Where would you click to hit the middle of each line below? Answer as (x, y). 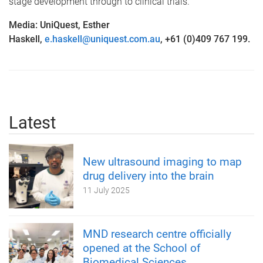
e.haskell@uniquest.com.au (102, 39)
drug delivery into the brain (148, 176)
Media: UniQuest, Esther (59, 25)
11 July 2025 (106, 190)
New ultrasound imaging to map (162, 162)
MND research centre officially (157, 234)
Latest (32, 123)
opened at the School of (142, 248)
